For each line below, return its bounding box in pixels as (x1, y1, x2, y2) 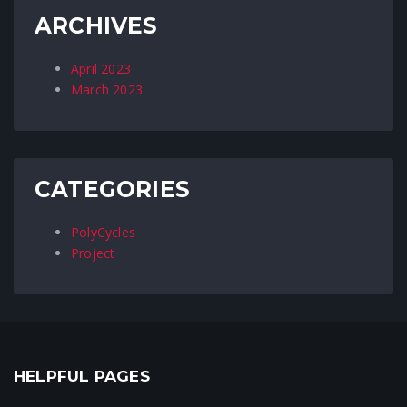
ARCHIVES (35, 12, 158, 40)
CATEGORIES (35, 175, 191, 203)
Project (71, 244, 115, 263)
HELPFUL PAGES (14, 366, 150, 386)
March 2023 (71, 81, 144, 99)
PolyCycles (71, 223, 136, 242)
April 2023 (71, 60, 132, 78)
